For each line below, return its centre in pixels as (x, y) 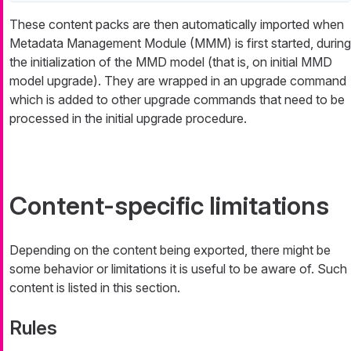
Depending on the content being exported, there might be (170, 250)
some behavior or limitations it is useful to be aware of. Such (178, 269)
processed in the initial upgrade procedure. (128, 119)
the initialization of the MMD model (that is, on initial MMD (171, 62)
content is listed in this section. (95, 288)
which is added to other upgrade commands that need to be (177, 100)
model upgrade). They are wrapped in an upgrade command (178, 81)
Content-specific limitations (169, 206)
